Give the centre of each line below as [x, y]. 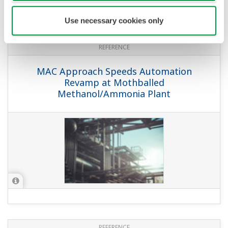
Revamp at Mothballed [114, 83]
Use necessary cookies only [114, 20]
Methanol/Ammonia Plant [114, 94]
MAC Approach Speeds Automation [114, 72]
